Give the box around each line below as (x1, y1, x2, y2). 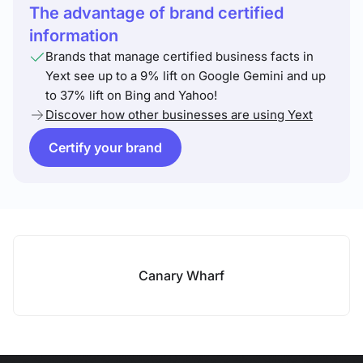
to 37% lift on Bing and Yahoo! (45, 88, 217, 103)
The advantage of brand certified (29, 3, 284, 23)
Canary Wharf (139, 267, 224, 284)
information (29, 26, 118, 45)
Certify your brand (49, 139, 162, 156)
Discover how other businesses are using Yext (45, 107, 313, 122)
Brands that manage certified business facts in (45, 49, 314, 64)
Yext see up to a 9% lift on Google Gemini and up (45, 68, 326, 83)
